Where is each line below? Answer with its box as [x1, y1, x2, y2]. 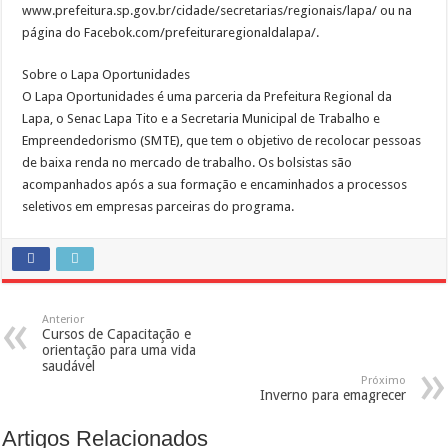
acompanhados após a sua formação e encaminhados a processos [22, 177, 408, 192]
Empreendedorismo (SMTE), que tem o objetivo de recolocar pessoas [22, 133, 422, 148]
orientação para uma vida [42, 342, 197, 358]
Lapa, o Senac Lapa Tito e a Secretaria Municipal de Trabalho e [22, 111, 381, 126]
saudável [42, 358, 96, 374]
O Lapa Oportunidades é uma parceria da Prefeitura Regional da [22, 89, 393, 104]
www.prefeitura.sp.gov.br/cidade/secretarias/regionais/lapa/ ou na [22, 3, 413, 18]
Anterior [42, 313, 85, 326]
